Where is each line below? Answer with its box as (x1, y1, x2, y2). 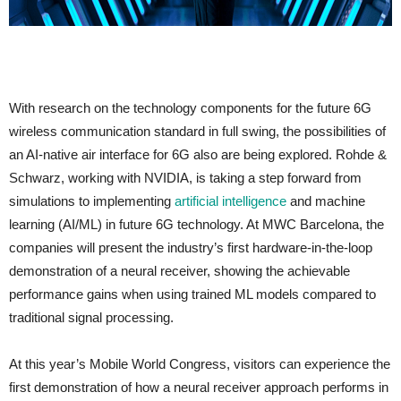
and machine (286, 193, 365, 209)
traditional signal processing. (9, 310, 174, 325)
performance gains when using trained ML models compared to (9, 286, 376, 302)
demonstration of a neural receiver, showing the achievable (9, 263, 350, 278)
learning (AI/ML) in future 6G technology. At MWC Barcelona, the (9, 217, 384, 232)
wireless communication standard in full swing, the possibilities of (9, 124, 386, 139)
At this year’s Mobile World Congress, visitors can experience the (9, 356, 390, 371)
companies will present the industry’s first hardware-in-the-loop (9, 240, 372, 255)
